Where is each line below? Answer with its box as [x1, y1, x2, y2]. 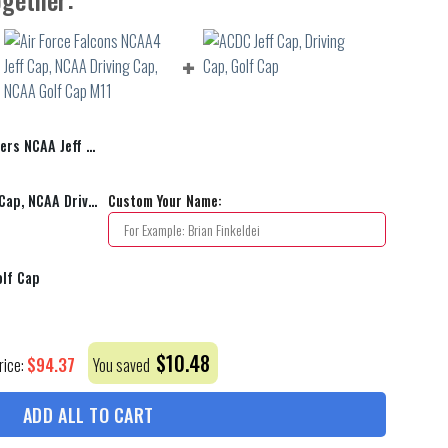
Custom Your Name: [108, 190, 222, 212]
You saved [93, 352, 153, 377]
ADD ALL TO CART [22, 401, 155, 428]
